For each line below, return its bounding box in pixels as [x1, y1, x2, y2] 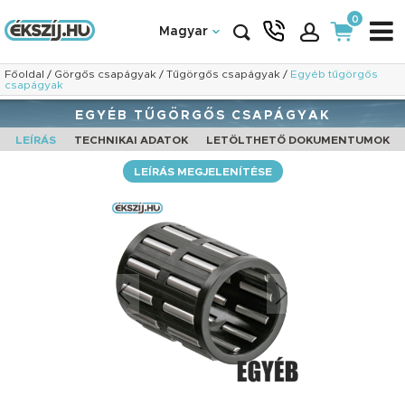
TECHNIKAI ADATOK [74, 135, 188, 146]
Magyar [159, 25, 208, 38]
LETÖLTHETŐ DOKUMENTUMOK [206, 135, 390, 146]
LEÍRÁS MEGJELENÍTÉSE [133, 166, 272, 177]
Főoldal [5, 69, 44, 80]
